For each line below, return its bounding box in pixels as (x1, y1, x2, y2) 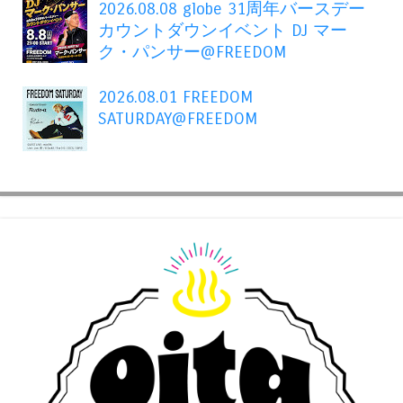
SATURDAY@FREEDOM (98, 108, 258, 129)
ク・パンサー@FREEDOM (98, 41, 287, 62)
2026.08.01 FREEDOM (98, 86, 254, 107)
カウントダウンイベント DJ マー (98, 20, 348, 40)
